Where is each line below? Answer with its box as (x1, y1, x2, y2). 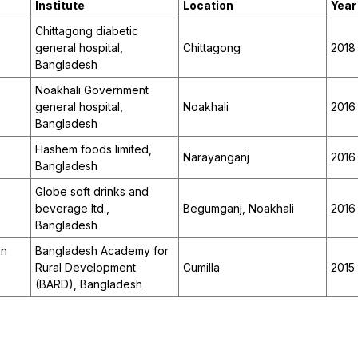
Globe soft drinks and (35, 185, 149, 199)
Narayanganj (183, 150, 249, 165)
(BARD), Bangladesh (35, 277, 142, 292)
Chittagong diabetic (35, 24, 138, 38)
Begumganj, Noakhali (183, 201, 294, 216)
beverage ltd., (35, 201, 109, 216)
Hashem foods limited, (35, 142, 152, 157)
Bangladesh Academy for (35, 244, 169, 258)
